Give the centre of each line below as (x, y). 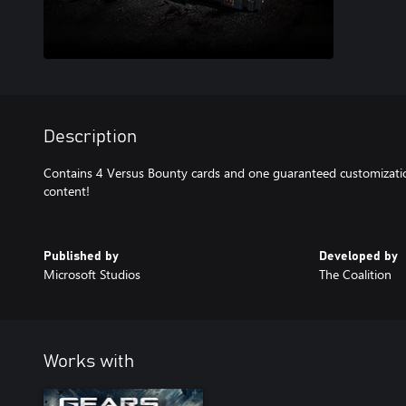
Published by (81, 256)
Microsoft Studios (92, 274)
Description (90, 137)
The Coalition (355, 274)
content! (67, 191)
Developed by (358, 256)
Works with (89, 362)
